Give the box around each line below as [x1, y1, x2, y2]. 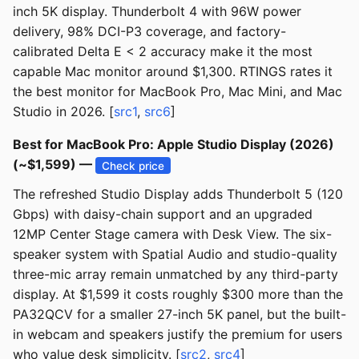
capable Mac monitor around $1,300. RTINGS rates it [13, 63, 333, 80]
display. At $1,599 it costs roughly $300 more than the [13, 286, 343, 303]
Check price [102, 159, 165, 172]
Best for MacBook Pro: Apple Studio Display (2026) [13, 136, 334, 153]
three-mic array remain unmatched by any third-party [13, 266, 338, 283]
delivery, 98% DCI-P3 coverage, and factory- [13, 23, 286, 40]
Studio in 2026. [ [13, 103, 114, 120]
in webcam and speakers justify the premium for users [13, 326, 342, 343]
